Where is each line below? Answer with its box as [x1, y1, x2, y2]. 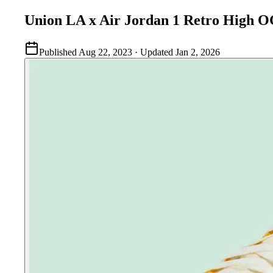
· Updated [132, 46, 175, 57]
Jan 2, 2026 [175, 46, 220, 57]
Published [39, 46, 77, 57]
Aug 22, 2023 [79, 46, 132, 57]
